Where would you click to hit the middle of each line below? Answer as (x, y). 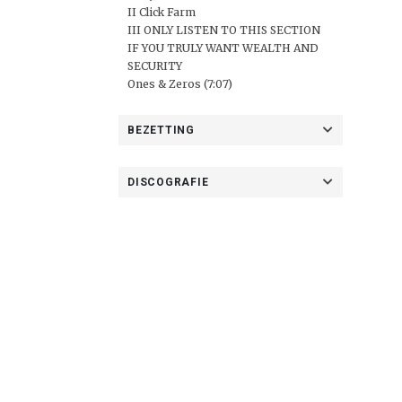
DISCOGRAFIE (168, 182)
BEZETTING (161, 130)
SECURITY (155, 66)
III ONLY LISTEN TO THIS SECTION (224, 30)
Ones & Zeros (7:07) (180, 84)
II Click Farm (162, 12)
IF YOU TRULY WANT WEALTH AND (223, 48)
